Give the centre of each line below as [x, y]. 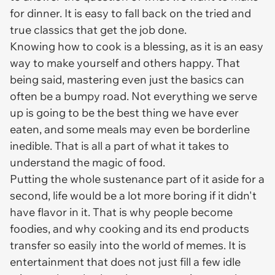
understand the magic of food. [89, 162]
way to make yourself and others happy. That [125, 63]
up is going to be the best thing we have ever [124, 113]
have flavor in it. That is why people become [121, 212]
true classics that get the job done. [98, 30]
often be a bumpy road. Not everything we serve [134, 96]
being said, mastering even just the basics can [127, 79]
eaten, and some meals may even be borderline [130, 129]
